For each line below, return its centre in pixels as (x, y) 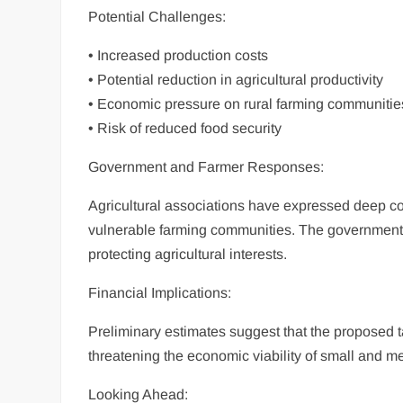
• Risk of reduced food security (185, 129)
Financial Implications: (160, 293)
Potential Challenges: (157, 17)
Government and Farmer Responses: (206, 167)
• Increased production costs (179, 56)
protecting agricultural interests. (188, 255)
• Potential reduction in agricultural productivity (236, 80)
